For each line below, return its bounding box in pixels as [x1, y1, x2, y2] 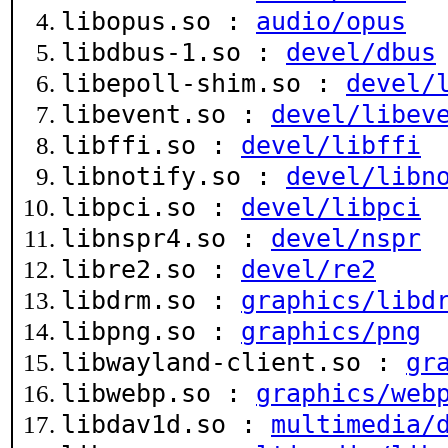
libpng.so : [61, 316, 241, 346]
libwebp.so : [61, 378, 256, 408]
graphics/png [241, 316, 421, 346]
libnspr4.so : [61, 223, 271, 253]
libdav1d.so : [61, 409, 271, 439]
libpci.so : [61, 192, 241, 222]
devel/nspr [271, 223, 421, 253]
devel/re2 [241, 254, 376, 284]
